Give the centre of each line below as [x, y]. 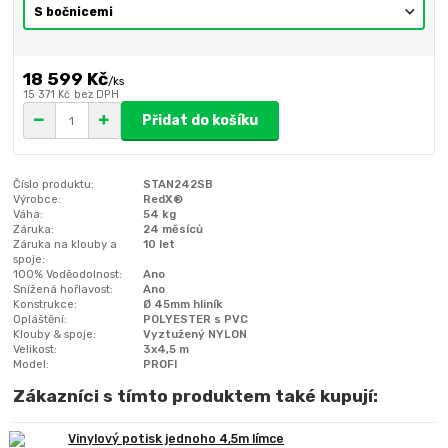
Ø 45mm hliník [183, 304]
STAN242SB [178, 184]
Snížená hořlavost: [63, 289]
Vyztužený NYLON [195, 334]
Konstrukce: [45, 304]
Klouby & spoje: [55, 334]
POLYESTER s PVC [196, 319]
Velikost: [35, 349]
